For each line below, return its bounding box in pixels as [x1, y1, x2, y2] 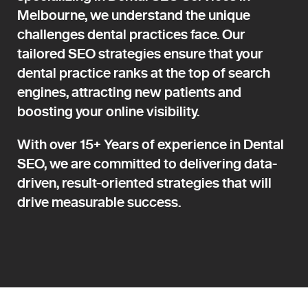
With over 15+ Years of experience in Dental [17, 136, 284, 151]
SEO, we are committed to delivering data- [17, 155, 277, 170]
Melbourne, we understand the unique [17, 7, 250, 22]
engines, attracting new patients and [17, 84, 241, 99]
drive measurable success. [17, 194, 181, 209]
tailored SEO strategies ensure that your [17, 45, 263, 60]
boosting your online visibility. [17, 103, 199, 118]
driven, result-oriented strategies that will [17, 175, 272, 190]
